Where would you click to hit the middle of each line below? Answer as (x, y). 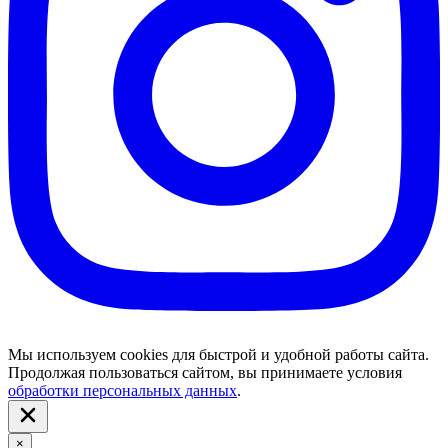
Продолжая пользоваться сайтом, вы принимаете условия (205, 372)
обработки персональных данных (122, 390)
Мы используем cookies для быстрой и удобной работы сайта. (218, 354)
